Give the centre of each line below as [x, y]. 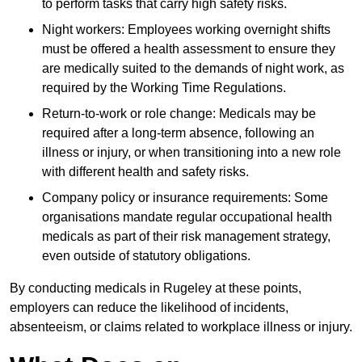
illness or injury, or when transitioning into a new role [192, 153]
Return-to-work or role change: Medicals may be [179, 114]
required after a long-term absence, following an [178, 133]
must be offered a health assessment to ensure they [189, 49]
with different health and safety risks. [145, 172]
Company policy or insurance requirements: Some [185, 198]
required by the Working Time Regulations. [164, 88]
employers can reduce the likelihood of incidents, [149, 308]
